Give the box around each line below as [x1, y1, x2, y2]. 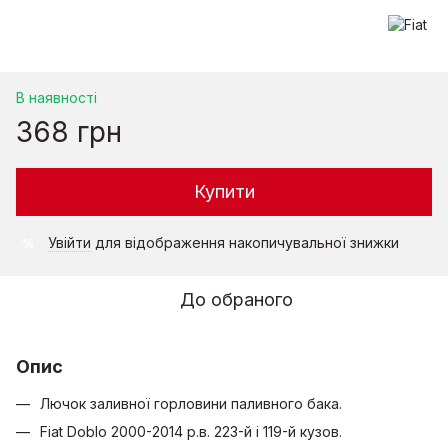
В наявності [16, 89, 97, 106]
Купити [193, 181, 255, 202]
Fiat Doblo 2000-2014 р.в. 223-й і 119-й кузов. [40, 423, 342, 441]
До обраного [179, 289, 293, 310]
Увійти [48, 234, 91, 251]
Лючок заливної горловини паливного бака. [40, 395, 342, 412]
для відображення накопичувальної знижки [91, 234, 399, 251]
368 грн [16, 115, 122, 149]
